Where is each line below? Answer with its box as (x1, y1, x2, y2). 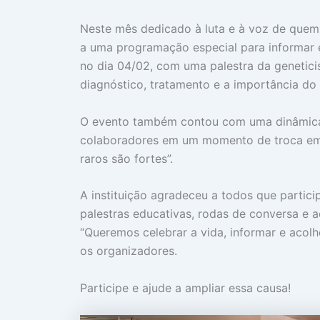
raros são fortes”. (80, 151, 173, 166)
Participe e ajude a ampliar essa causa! (80, 280, 291, 295)
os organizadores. (80, 244, 177, 259)
